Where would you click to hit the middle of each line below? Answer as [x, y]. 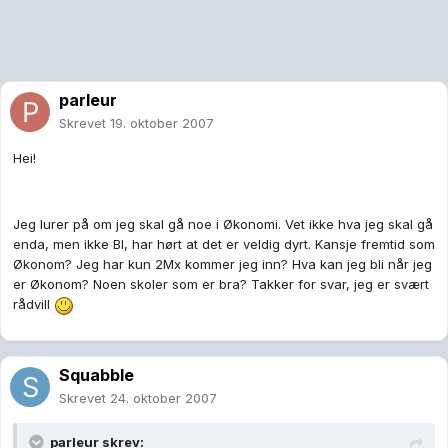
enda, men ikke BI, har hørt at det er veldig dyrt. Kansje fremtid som [224, 244]
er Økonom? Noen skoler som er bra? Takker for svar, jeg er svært [221, 284]
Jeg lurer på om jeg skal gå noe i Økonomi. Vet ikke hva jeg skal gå [223, 224]
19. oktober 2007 [162, 123]
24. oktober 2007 [163, 398]
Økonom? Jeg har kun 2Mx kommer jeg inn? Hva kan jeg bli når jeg [222, 264]
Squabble [96, 375]
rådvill [33, 304]
